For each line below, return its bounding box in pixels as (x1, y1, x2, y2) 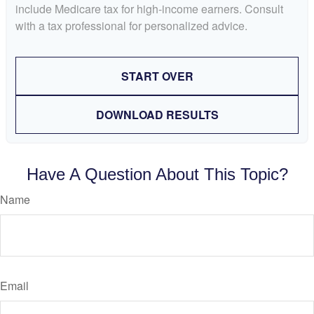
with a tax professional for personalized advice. (15, 17, 247, 34)
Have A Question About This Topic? (26, 164, 288, 184)
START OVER (121, 67, 193, 84)
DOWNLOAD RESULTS (95, 106, 219, 123)
